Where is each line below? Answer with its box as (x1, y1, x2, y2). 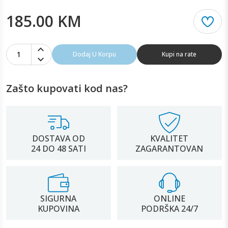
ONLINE (153, 192, 185, 204)
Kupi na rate (162, 49, 197, 59)
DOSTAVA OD (32, 132, 85, 144)
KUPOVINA (37, 203, 79, 214)
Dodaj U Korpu (72, 49, 116, 59)
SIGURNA (40, 192, 77, 204)
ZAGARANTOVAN (135, 142, 204, 154)
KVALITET (150, 132, 189, 144)
